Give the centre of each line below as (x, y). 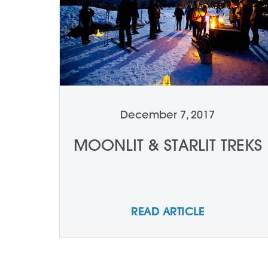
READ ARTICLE (167, 211)
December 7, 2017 (167, 115)
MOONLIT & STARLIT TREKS (167, 145)
